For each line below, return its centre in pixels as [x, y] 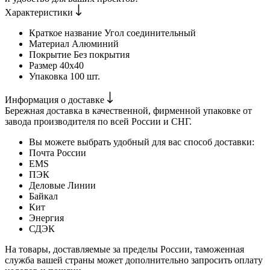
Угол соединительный [150, 33]
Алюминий [95, 43]
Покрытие [51, 54]
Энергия [46, 218]
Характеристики [40, 12]
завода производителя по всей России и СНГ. [98, 121]
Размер [44, 65]
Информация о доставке [56, 99]
